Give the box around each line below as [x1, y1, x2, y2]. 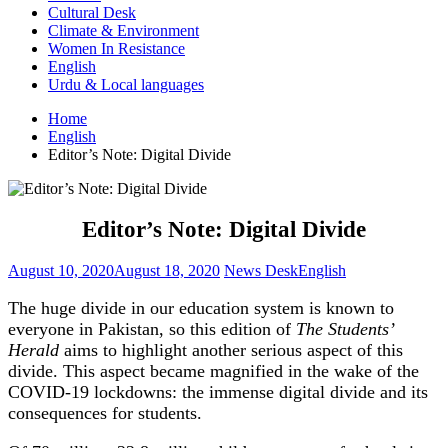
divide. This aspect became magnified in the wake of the [8, 361, 419, 382]
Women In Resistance [48, 40, 185, 57]
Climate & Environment [48, 22, 199, 39]
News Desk [224, 262, 298, 280]
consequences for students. [8, 403, 202, 424]
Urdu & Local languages [48, 76, 204, 93]
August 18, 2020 [114, 262, 220, 280]
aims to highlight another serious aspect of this [64, 340, 403, 361]
